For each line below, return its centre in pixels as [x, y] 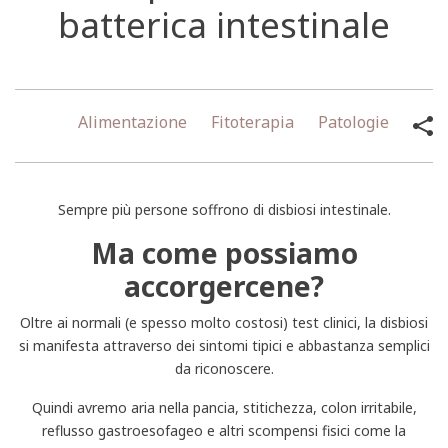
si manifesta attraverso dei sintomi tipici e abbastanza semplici [224, 345]
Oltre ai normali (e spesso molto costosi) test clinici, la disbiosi [224, 322]
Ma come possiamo [224, 252]
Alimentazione [133, 121]
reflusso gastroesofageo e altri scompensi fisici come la [224, 430]
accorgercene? [224, 285]
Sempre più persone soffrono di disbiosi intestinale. [224, 209]
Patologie [354, 121]
